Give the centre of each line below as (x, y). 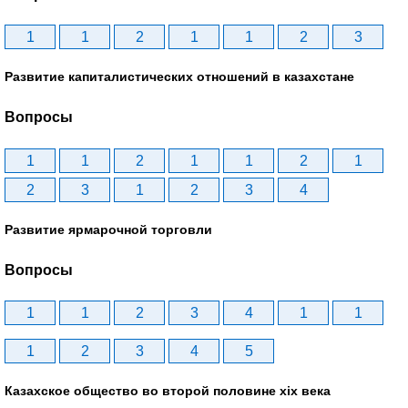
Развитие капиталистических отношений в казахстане (179, 76)
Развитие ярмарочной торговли (108, 229)
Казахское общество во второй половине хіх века (168, 391)
